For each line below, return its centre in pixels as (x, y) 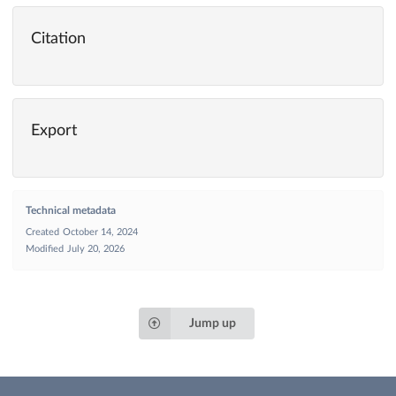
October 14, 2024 (100, 232)
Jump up (212, 323)
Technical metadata (71, 210)
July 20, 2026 (96, 248)
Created (42, 232)
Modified (45, 248)
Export (54, 130)
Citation (58, 38)
